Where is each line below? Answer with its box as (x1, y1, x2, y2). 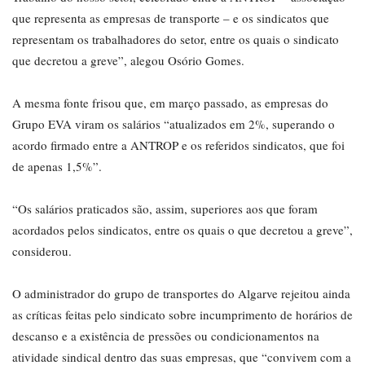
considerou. (12, 243, 72, 260)
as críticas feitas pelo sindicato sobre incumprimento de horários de (12, 306, 353, 323)
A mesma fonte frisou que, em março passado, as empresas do (12, 95, 328, 112)
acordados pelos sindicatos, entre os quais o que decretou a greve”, (12, 222, 353, 239)
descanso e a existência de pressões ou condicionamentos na (12, 328, 319, 345)
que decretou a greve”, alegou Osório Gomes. (12, 52, 244, 69)
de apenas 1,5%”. (12, 158, 102, 175)
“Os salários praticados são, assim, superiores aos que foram (12, 200, 318, 218)
